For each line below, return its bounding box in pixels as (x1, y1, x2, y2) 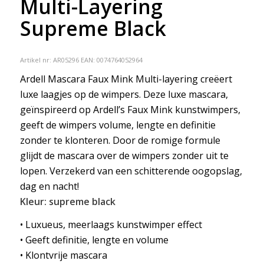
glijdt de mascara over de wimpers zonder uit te (19, 148, 229, 162)
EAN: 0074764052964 (80, 55, 143, 64)
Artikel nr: (19, 55, 53, 64)
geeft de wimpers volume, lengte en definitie (19, 118, 216, 131)
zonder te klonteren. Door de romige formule (19, 133, 220, 147)
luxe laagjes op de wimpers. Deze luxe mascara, (19, 87, 228, 101)
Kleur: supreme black (19, 194, 115, 208)
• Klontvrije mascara (19, 249, 107, 262)
